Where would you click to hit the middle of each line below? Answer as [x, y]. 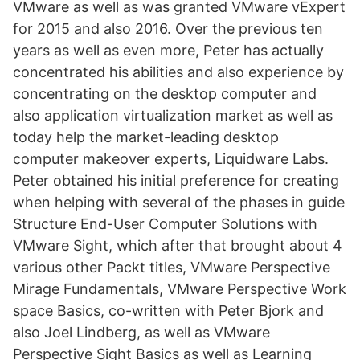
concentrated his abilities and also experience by [178, 72]
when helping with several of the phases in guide [179, 202]
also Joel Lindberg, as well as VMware [141, 332]
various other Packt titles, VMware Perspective [172, 267]
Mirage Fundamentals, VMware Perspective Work [180, 289]
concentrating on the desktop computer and [165, 94]
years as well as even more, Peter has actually [168, 50]
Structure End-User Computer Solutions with [165, 224]
